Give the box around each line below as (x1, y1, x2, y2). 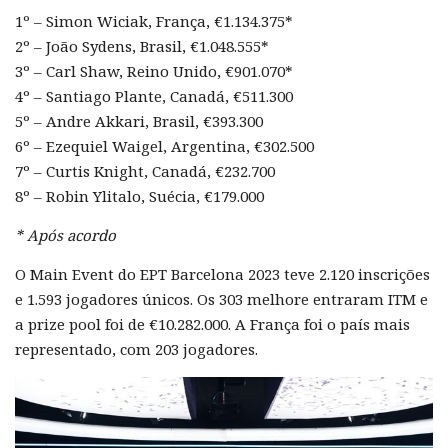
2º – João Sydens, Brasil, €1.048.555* (15, 36, 269, 57)
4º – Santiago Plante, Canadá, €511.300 (15, 86, 293, 107)
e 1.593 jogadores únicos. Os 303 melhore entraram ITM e (15, 289, 428, 310)
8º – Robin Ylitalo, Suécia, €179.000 (15, 186, 264, 207)
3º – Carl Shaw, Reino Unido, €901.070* (15, 61, 293, 82)
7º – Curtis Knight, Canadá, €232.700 (15, 161, 275, 182)
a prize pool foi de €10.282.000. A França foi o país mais (15, 314, 410, 335)
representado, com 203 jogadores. (15, 339, 258, 360)
